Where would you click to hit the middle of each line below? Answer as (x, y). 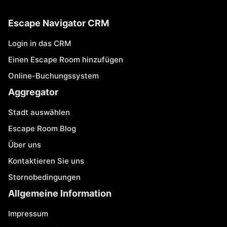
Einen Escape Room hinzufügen (66, 60)
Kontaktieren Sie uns (46, 161)
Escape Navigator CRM (59, 23)
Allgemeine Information (60, 193)
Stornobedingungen (44, 177)
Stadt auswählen (39, 112)
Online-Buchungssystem (53, 76)
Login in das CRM (40, 43)
